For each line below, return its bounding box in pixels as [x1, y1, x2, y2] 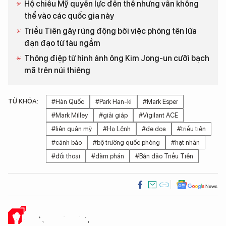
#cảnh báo [51, 139, 82, 147]
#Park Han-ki [95, 98, 132, 106]
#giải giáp [99, 111, 128, 120]
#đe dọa [142, 125, 166, 133]
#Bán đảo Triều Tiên [135, 152, 193, 160]
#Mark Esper [143, 98, 178, 106]
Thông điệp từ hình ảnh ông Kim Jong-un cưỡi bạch [24, 53, 209, 64]
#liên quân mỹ [51, 125, 92, 133]
